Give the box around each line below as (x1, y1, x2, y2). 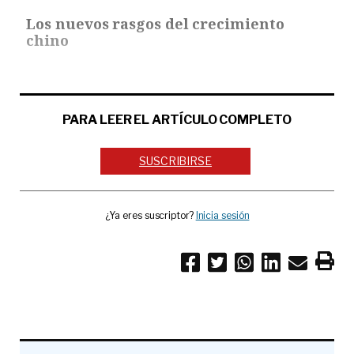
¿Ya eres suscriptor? (104, 209, 196, 222)
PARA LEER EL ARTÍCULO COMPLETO (62, 111, 292, 127)
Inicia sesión (195, 209, 250, 222)
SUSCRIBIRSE (139, 154, 213, 168)
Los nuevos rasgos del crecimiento (26, 13, 284, 33)
